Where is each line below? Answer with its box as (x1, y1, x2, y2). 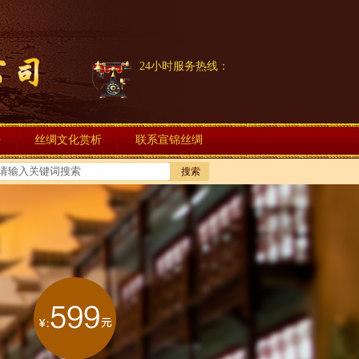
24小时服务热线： (139, 60, 229, 72)
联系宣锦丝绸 (135, 134, 203, 146)
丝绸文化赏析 (34, 134, 102, 146)
